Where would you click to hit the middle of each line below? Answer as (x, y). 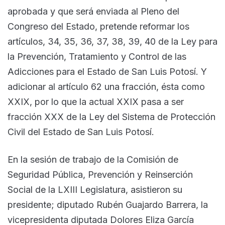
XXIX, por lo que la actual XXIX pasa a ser (96, 101)
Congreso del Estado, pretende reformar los (98, 26)
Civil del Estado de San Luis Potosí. (81, 132)
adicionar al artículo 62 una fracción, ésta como (106, 86)
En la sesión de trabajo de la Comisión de (93, 159)
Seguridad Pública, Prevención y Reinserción (100, 174)
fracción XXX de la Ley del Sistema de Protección (111, 117)
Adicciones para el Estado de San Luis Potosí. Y (107, 71)
